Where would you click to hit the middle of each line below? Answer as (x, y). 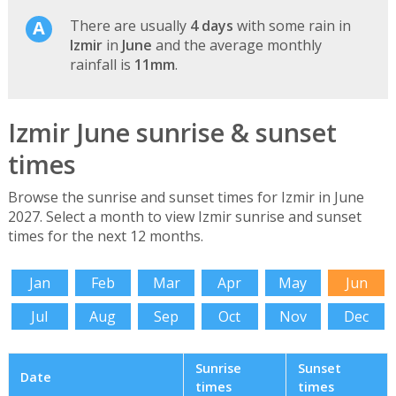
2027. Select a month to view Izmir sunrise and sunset (184, 217)
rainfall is (102, 64)
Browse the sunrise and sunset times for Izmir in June (186, 198)
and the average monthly (236, 45)
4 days (211, 25)
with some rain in (292, 25)
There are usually (129, 25)
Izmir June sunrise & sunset (172, 132)
